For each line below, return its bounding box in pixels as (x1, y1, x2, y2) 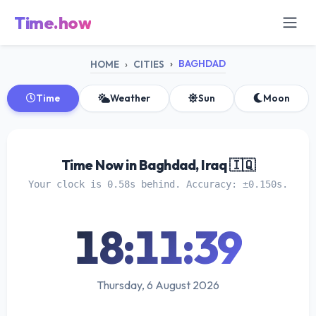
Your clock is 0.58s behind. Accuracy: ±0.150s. (28, 178, 288, 190)
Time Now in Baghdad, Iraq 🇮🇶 (61, 156, 255, 174)
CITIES (133, 57, 164, 71)
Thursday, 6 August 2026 (97, 277, 219, 292)
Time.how (14, 11, 91, 33)
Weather (110, 91, 150, 104)
